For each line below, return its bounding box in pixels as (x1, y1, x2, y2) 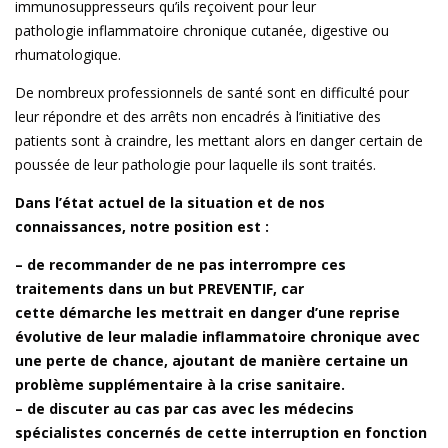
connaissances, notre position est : (15, 217, 269, 237)
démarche (59, 303, 136, 323)
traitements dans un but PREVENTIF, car (15, 279, 304, 299)
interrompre (229, 255, 321, 275)
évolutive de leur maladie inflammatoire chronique (15, 327, 386, 347)
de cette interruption (185, 423, 343, 443)
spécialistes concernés (15, 423, 185, 443)
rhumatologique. (15, 45, 121, 65)
